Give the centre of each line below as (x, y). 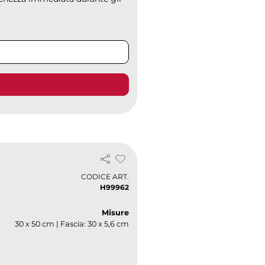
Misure (115, 213)
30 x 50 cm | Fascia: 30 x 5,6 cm (72, 224)
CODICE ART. (105, 177)
